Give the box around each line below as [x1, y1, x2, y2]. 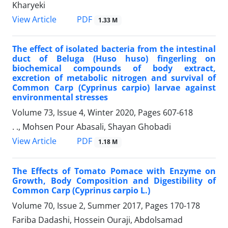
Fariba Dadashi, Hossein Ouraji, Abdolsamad [12, 214, 183, 225]
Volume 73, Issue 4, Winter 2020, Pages [12, 107, 163, 119]
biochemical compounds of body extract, [12, 63, 216, 74]
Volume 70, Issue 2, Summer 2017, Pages [12, 199, 170, 211]
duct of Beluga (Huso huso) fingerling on [12, 53, 216, 65]
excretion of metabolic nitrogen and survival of [12, 72, 216, 84]
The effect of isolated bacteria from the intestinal [12, 43, 216, 55]
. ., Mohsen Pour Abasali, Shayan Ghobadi [12, 121, 171, 133]
